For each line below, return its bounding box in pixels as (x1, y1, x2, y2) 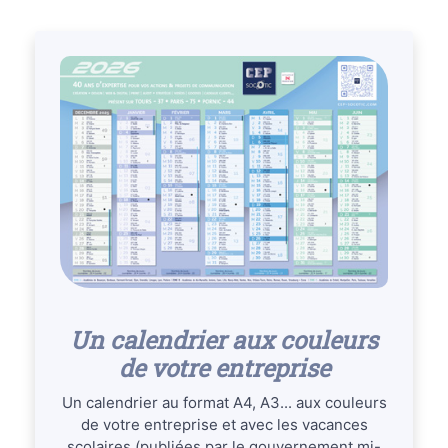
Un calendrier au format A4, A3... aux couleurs (61, 392, 387, 412)
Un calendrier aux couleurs (70, 323, 378, 356)
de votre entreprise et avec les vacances (80, 414, 368, 434)
